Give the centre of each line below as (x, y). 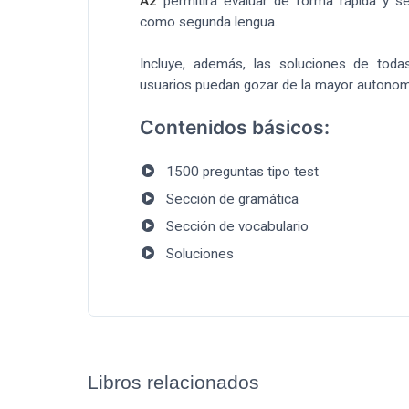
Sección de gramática (232, 199)
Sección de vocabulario (237, 227)
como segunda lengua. (209, 22)
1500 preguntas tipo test (242, 172)
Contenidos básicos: (235, 128)
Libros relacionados (173, 382)
